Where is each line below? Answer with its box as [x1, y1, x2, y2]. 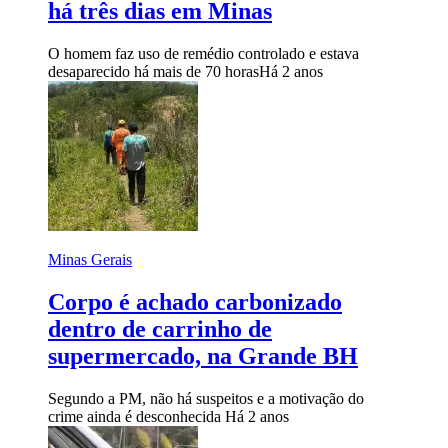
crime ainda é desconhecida [48, 407, 225, 425]
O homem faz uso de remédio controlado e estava [48, 44, 359, 62]
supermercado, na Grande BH [48, 342, 358, 369]
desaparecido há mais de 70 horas [48, 62, 259, 80]
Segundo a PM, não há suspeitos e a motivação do [48, 389, 364, 407]
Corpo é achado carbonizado [48, 288, 342, 315]
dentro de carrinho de [48, 315, 272, 342]
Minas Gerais [48, 250, 132, 268]
